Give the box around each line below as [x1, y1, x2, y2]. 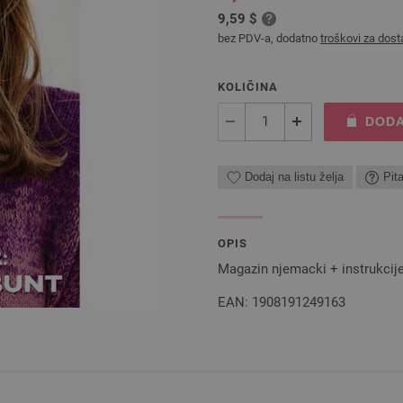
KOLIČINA [218, 79, 278, 94]
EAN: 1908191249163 [218, 293, 345, 310]
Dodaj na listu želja [245, 170, 344, 184]
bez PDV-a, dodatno [218, 31, 320, 45]
